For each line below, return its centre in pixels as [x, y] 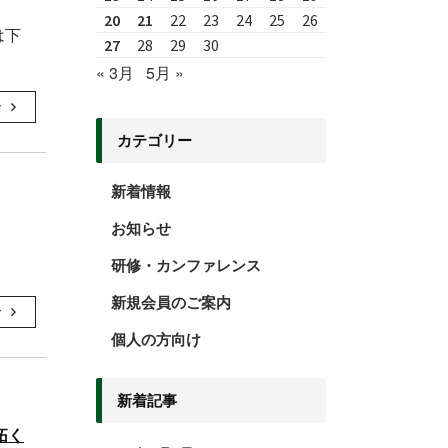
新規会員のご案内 [171, 302]
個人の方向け [156, 339]
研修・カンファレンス [186, 265]
